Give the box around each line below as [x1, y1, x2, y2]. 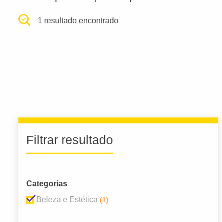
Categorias [26, 179, 67, 188]
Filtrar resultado [26, 133, 113, 147]
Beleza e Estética [36, 195, 98, 204]
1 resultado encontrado [38, 16, 119, 25]
